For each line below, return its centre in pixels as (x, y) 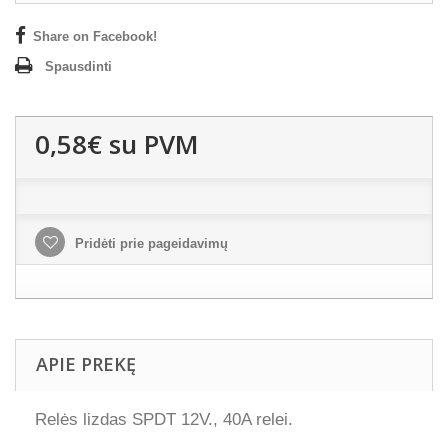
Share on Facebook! (95, 36)
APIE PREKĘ (86, 364)
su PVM (150, 144)
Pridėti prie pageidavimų (149, 243)
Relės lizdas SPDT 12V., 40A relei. (164, 419)
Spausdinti (78, 66)
